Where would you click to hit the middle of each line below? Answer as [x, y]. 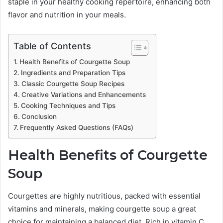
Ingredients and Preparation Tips [73, 73]
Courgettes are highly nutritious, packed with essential [104, 196]
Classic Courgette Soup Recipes [73, 84]
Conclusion [39, 117]
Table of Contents [52, 46]
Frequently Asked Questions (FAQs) [76, 128]
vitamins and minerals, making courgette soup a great [102, 209]
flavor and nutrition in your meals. [67, 15]
